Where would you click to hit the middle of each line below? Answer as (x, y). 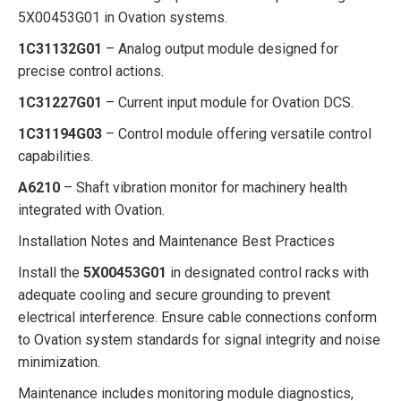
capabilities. (55, 156)
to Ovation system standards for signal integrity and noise (199, 340)
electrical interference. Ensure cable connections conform (197, 317)
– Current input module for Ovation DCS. (228, 102)
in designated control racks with (268, 273)
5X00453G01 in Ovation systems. (123, 17)
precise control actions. (91, 71)
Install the (51, 273)
